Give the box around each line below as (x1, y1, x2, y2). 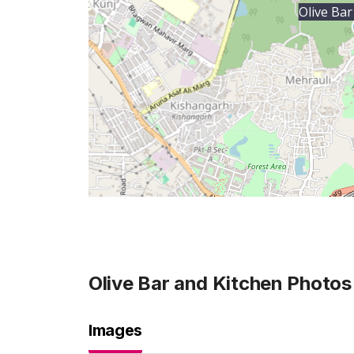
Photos (282, 272, 352, 295)
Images (88, 321, 142, 340)
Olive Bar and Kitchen (88, 272, 283, 295)
